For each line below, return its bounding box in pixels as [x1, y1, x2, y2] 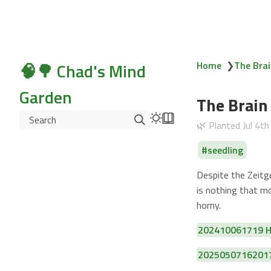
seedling [207, 143, 243, 157]
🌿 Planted [197, 118, 243, 132]
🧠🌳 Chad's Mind [19, 58, 146, 84]
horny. [197, 198, 221, 212]
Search [29, 112, 56, 127]
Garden [19, 84, 72, 110]
